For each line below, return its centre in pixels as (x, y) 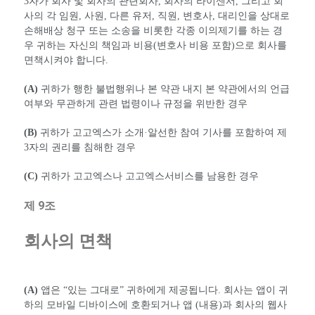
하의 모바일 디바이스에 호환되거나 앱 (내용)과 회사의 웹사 (155, 305)
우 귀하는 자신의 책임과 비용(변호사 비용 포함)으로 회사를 (155, 46)
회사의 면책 (68, 242)
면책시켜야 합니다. (66, 60)
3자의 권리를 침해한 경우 (80, 148)
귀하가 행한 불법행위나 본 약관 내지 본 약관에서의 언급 (164, 89)
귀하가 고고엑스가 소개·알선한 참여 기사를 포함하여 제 (162, 133)
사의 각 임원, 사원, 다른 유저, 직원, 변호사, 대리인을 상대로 (157, 16)
